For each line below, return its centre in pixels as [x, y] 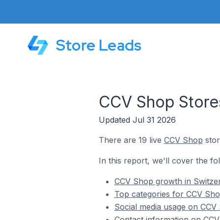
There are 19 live [131, 140]
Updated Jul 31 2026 [137, 120]
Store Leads [99, 45]
